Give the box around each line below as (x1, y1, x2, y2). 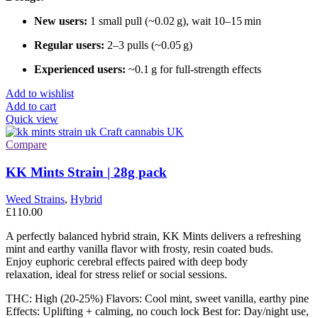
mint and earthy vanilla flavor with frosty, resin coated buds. (6, 243, 273, 256)
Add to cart (6, 99, 56, 112)
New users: (34, 14, 87, 27)
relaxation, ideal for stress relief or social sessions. (6, 268, 227, 281)
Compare (6, 138, 47, 150)
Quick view (6, 112, 58, 125)
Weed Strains (6, 193, 65, 206)
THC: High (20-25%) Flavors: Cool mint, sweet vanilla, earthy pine (6, 292, 309, 305)
